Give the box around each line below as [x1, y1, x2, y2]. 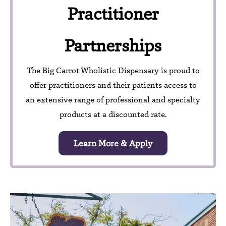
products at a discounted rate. [60, 109, 166, 120]
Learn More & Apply [74, 138, 152, 149]
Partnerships [65, 34, 161, 56]
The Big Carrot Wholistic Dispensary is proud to [26, 65, 200, 76]
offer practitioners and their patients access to [29, 80, 197, 91]
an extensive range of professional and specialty [26, 94, 200, 105]
